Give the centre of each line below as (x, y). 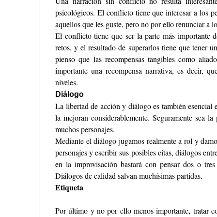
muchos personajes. (85, 129)
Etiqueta (70, 187)
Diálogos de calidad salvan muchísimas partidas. (129, 176)
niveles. (67, 82)
